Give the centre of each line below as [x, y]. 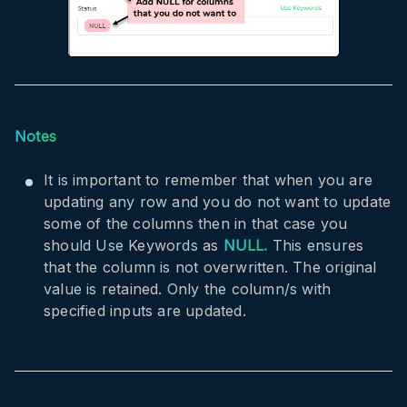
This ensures [316, 245]
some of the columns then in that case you [196, 223]
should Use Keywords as [134, 245]
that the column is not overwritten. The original [210, 267]
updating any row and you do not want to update [218, 201]
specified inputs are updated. [145, 310]
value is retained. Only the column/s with [188, 288]
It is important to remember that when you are [208, 179]
